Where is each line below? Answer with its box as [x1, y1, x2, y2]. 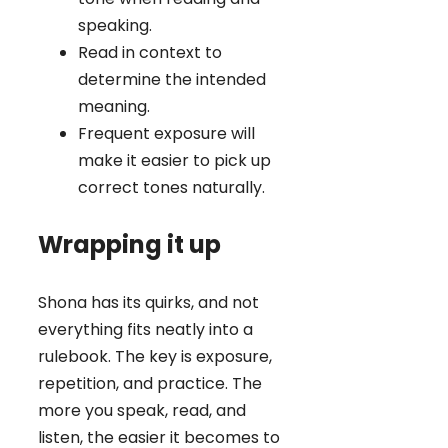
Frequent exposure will [78, 122, 255, 146]
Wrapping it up [38, 228, 221, 262]
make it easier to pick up [78, 149, 271, 173]
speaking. [78, 14, 152, 38]
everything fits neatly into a [38, 318, 253, 342]
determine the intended [78, 68, 266, 92]
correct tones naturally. [78, 176, 265, 200]
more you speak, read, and [38, 399, 246, 423]
